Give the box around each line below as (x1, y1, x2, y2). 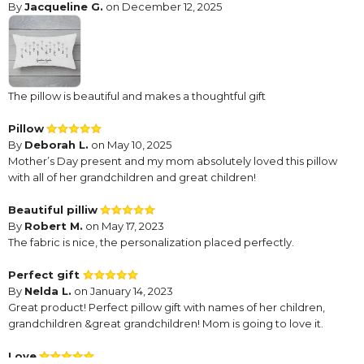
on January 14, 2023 (71, 284, 173, 298)
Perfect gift (8, 268, 83, 282)
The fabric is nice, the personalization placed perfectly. (8, 236, 294, 249)
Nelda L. (24, 284, 71, 298)
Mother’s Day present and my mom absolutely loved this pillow (8, 154, 337, 168)
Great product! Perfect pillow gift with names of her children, (8, 301, 325, 314)
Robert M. (24, 219, 83, 233)
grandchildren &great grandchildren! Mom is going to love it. (8, 317, 323, 331)
